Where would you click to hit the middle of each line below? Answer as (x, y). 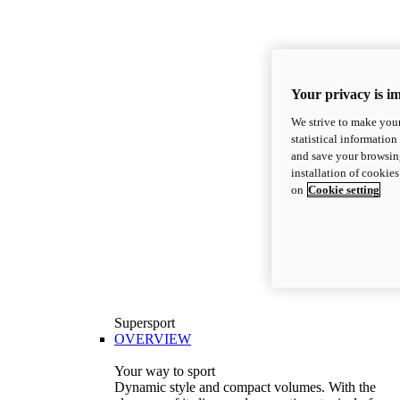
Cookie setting (344, 189)
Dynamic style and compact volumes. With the (245, 387)
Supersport (145, 322)
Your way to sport (165, 371)
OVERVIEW (153, 338)
